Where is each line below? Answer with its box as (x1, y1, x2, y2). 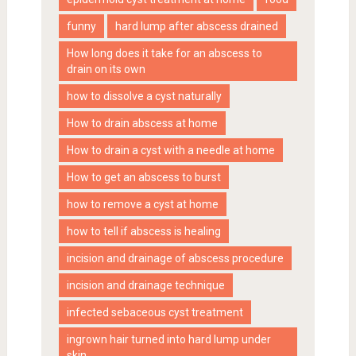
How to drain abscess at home (66, 116, 218, 130)
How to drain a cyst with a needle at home (66, 143, 275, 157)
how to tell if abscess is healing (66, 224, 221, 238)
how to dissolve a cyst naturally (66, 89, 222, 103)
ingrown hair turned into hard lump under (66, 332, 271, 346)
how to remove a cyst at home (66, 197, 219, 211)
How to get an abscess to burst (66, 170, 221, 184)
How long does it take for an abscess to (66, 46, 262, 60)
